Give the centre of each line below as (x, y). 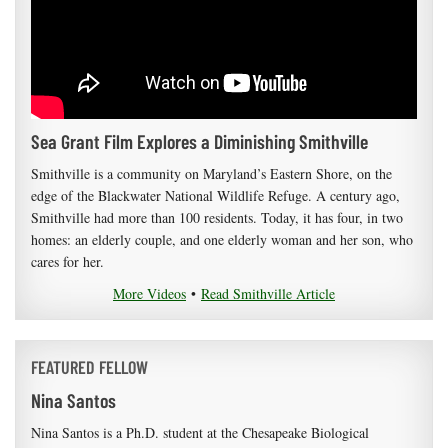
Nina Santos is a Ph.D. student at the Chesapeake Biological (200, 433)
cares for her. (67, 262)
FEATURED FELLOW (89, 367)
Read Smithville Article (268, 294)
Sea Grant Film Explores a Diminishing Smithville (199, 141)
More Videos (149, 294)
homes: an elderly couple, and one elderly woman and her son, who (222, 240)
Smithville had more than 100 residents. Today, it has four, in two (217, 218)
